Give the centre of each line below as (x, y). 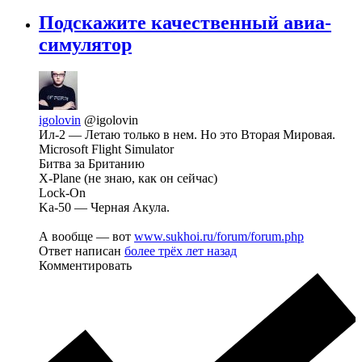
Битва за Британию (92, 164)
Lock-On (62, 193)
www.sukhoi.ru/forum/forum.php (219, 237)
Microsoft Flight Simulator (106, 149)
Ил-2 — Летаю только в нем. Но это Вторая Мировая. (187, 135)
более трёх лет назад (181, 251)
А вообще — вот (86, 237)
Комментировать (85, 266)
